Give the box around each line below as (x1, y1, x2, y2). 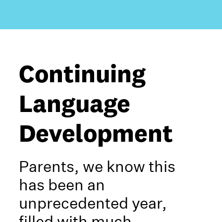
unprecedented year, (19, 193, 167, 213)
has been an (19, 175, 106, 194)
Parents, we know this (19, 157, 176, 176)
